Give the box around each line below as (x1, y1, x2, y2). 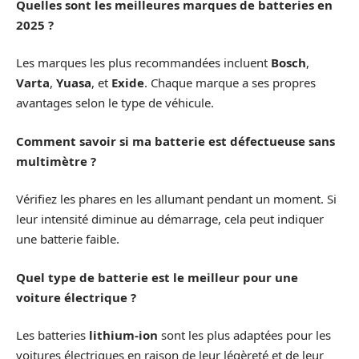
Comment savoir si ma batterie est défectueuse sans (16, 132, 335, 149)
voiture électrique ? (16, 288, 136, 305)
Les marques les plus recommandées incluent (16, 54, 271, 71)
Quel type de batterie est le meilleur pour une (16, 268, 298, 285)
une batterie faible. (16, 231, 119, 248)
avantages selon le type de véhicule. (16, 95, 214, 111)
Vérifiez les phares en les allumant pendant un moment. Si (16, 191, 337, 208)
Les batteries (16, 327, 89, 344)
